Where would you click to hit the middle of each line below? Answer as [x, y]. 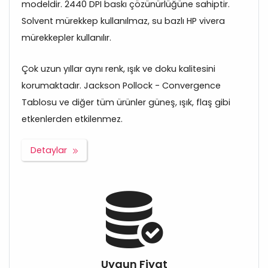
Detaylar [49, 150]
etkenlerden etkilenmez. [72, 119]
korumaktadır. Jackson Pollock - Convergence [121, 86]
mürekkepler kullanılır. [66, 38]
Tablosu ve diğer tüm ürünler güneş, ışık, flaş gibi [126, 103]
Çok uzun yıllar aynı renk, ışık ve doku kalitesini [118, 69]
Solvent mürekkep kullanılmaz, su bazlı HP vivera [123, 21]
